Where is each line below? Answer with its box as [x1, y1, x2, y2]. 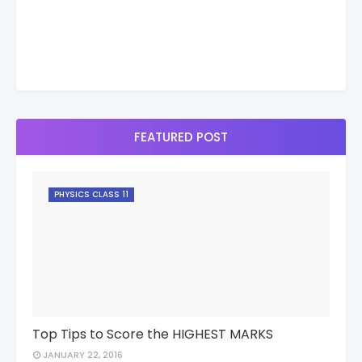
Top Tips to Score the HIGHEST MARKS [32, 325, 273, 343]
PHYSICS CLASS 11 [54, 188, 128, 200]
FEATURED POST [134, 128, 228, 145]
